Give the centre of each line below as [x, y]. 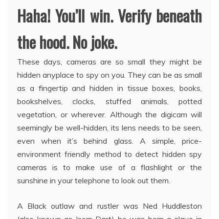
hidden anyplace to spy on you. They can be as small [109, 75]
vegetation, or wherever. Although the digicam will [109, 114]
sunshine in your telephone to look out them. [94, 180]
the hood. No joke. [67, 42]
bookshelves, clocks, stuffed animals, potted [109, 101]
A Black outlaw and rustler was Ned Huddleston [109, 206]
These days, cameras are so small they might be [109, 61]
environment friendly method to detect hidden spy [109, 154]
